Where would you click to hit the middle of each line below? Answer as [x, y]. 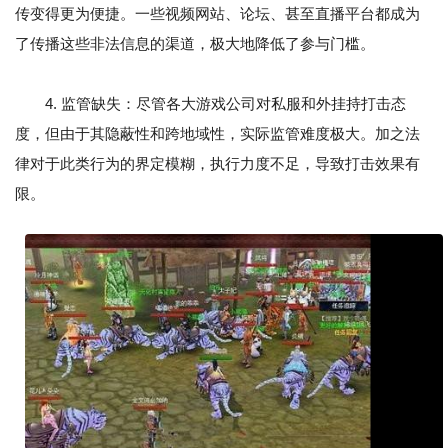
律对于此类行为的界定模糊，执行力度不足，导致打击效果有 [217, 163]
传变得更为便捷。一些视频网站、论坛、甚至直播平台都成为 [217, 13]
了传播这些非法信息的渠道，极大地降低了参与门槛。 [195, 43]
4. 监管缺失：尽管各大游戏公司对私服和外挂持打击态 [210, 103]
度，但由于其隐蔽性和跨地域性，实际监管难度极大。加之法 [217, 133]
